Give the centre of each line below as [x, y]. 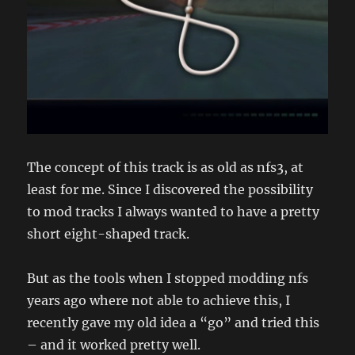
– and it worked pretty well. [114, 344]
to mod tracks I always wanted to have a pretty [174, 211]
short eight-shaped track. [109, 233]
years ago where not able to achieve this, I [159, 300]
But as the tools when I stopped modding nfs [168, 278]
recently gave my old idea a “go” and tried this [174, 322]
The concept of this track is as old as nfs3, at [166, 167]
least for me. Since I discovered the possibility [170, 189]
